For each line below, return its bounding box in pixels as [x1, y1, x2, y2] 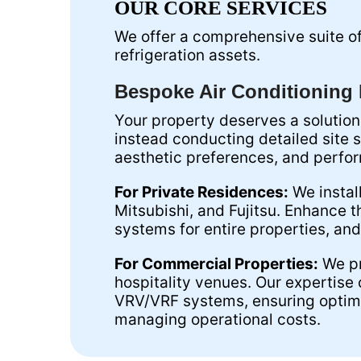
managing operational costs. [114, 309, 321, 329]
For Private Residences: [114, 182, 288, 201]
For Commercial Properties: [114, 254, 318, 273]
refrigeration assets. [114, 45, 260, 64]
